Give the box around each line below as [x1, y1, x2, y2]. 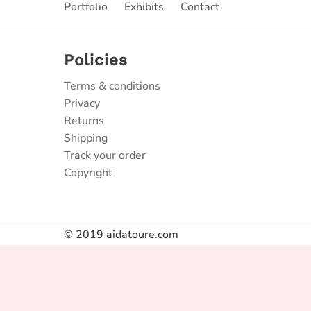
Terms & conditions [64, 78, 160, 94]
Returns [64, 113, 104, 128]
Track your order [64, 148, 146, 163]
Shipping [64, 131, 108, 146]
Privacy [64, 96, 100, 111]
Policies [64, 51, 128, 69]
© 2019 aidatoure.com [64, 227, 178, 242]
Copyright [64, 165, 112, 180]
